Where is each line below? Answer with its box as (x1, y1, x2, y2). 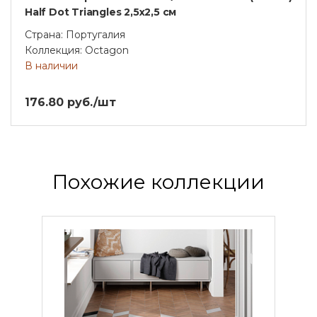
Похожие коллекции (52, 169, 265, 194)
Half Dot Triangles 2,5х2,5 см (25, 5, 177, 18)
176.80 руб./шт (25, 95, 116, 109)
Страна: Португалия (25, 28, 125, 41)
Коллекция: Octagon (25, 43, 129, 57)
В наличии (25, 59, 78, 72)
